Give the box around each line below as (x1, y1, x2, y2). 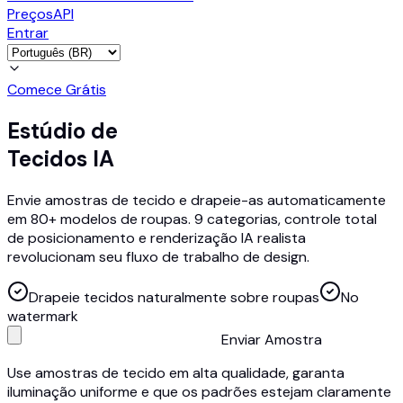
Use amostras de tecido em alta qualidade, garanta (7, 363, 345, 382)
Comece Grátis (7, 80, 106, 99)
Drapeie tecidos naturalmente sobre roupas (29, 287, 319, 307)
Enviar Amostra (221, 329, 322, 349)
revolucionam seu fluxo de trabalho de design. (7, 246, 309, 266)
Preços (7, 4, 53, 23)
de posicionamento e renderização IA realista (7, 228, 306, 247)
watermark (7, 306, 78, 326)
